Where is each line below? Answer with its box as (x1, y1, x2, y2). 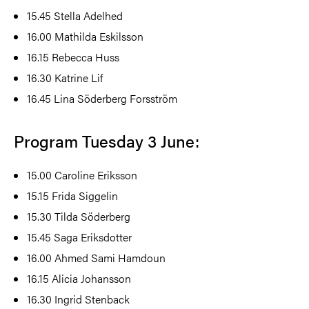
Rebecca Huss (49, 48, 120, 65)
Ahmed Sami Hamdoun (52, 249, 166, 266)
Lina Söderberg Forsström (51, 90, 178, 106)
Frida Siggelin (52, 187, 119, 203)
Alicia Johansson (49, 270, 132, 286)
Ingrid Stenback (54, 290, 130, 307)
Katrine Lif (54, 69, 103, 86)
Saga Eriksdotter (51, 228, 132, 245)
